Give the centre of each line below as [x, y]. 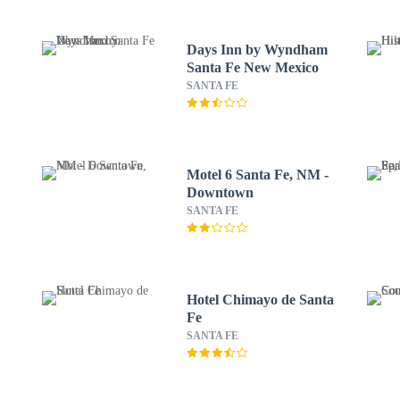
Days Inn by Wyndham [257, 50]
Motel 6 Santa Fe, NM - [257, 175]
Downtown [220, 192]
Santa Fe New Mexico [252, 67]
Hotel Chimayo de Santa [260, 300]
